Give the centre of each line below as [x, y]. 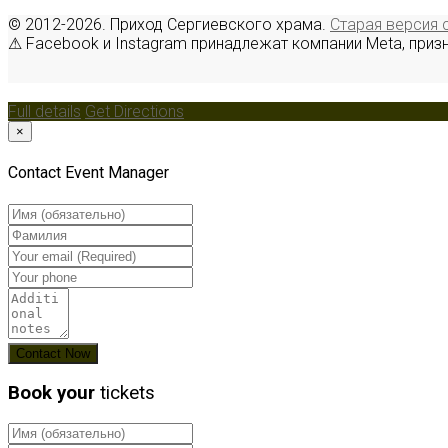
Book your [51, 393]
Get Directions [134, 112]
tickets [127, 393]
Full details [44, 112]
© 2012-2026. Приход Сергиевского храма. [169, 25]
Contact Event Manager [88, 173]
